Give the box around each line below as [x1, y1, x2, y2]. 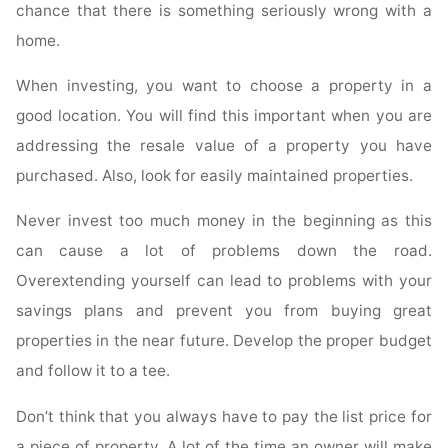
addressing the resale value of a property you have [16, 136, 432, 156]
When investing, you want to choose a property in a [16, 76, 432, 96]
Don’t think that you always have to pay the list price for [16, 406, 432, 426]
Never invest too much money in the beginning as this [16, 211, 432, 231]
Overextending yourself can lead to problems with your [16, 271, 432, 291]
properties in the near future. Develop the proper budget [16, 331, 432, 351]
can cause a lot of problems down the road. [16, 241, 432, 261]
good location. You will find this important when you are [16, 106, 432, 126]
